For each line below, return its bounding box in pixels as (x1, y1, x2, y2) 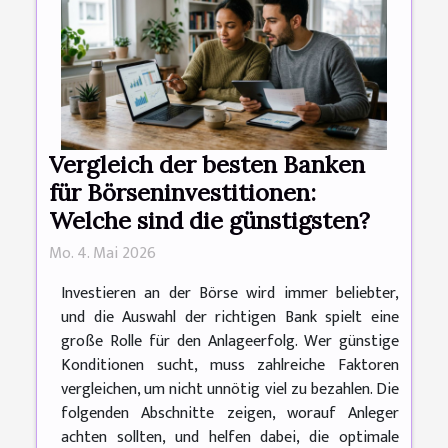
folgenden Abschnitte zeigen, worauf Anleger (61, 399, 399, 427)
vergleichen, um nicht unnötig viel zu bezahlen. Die (61, 375, 399, 403)
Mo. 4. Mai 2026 (49, 239, 156, 267)
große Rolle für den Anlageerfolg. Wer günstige (61, 327, 399, 355)
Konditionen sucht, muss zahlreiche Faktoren (61, 351, 399, 379)
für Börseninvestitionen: (49, 176, 316, 207)
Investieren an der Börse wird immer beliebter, (61, 279, 399, 307)
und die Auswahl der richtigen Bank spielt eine (61, 303, 399, 331)
